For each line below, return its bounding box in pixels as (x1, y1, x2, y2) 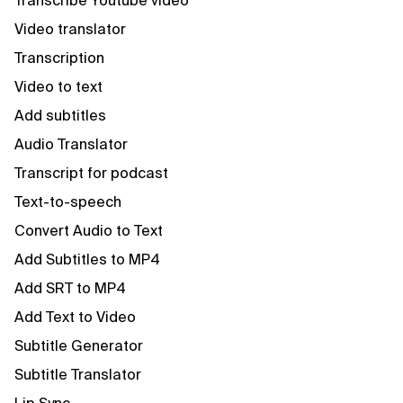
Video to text (14, 78, 103, 94)
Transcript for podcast (14, 165, 168, 181)
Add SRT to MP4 (14, 280, 126, 296)
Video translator (14, 21, 126, 37)
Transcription (14, 49, 104, 66)
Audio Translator (14, 136, 128, 152)
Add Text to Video (14, 309, 136, 325)
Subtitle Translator (14, 366, 141, 382)
